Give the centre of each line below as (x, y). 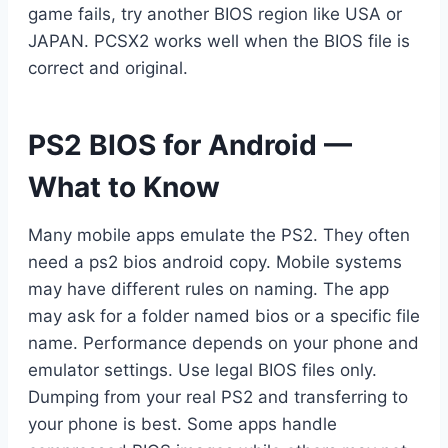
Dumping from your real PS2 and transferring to (218, 396)
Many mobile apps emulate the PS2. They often (219, 234)
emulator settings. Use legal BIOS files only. (202, 369)
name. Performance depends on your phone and (223, 342)
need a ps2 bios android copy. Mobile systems (215, 261)
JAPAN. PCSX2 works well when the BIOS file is (219, 40)
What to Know (124, 186)
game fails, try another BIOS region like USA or (215, 13)
